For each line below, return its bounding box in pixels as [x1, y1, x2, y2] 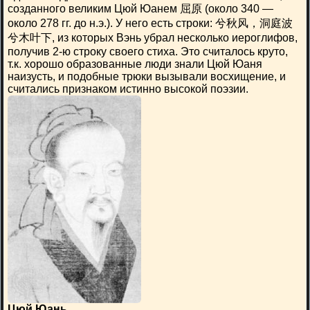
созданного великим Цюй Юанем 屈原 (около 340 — [8, 3, 273, 15]
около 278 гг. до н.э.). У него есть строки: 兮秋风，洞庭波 [8, 17, 293, 29]
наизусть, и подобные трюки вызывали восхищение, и [8, 71, 286, 82]
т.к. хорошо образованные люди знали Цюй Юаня [8, 58, 262, 70]
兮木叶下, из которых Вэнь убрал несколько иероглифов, [8, 32, 298, 44]
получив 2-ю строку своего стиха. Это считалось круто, [8, 46, 288, 57]
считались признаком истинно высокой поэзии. [8, 83, 248, 95]
